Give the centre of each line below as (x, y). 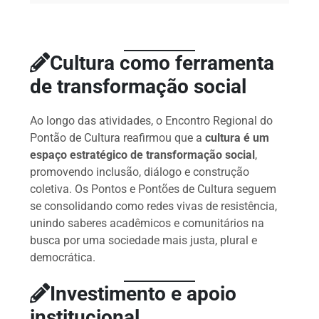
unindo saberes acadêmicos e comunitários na (147, 224)
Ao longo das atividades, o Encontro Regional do (152, 121)
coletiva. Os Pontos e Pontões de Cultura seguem (153, 189)
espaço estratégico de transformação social (143, 155)
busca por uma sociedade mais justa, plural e (144, 241)
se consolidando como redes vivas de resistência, (154, 206)
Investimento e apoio (143, 294)
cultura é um (237, 138)
